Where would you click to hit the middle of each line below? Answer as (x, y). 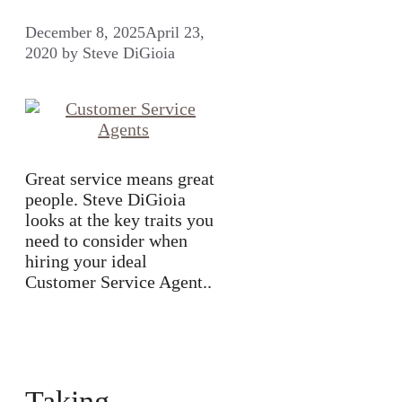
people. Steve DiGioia (105, 200)
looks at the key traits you (119, 220)
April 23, (175, 33)
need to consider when (106, 241)
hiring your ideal (86, 262)
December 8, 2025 (85, 33)
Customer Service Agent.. (118, 282)
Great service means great (120, 179)
